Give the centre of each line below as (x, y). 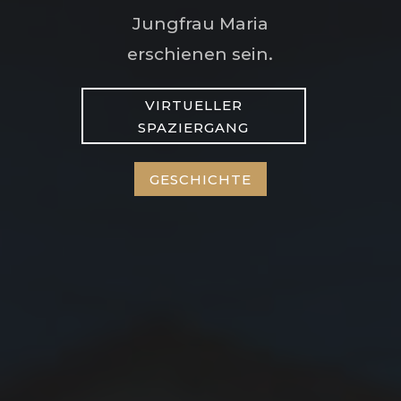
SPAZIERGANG (194, 127)
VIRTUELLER (193, 105)
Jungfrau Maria (200, 24)
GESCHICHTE (200, 179)
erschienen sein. (200, 54)
